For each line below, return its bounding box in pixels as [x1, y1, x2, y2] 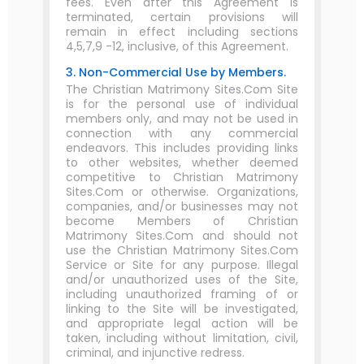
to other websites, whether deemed [65, 154, 299, 171]
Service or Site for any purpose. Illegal [65, 257, 299, 273]
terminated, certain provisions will [65, 9, 299, 25]
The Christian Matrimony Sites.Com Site [65, 81, 299, 97]
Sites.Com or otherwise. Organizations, [65, 184, 299, 200]
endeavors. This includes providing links [65, 140, 299, 156]
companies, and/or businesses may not [65, 198, 299, 214]
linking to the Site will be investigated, [65, 301, 299, 317]
